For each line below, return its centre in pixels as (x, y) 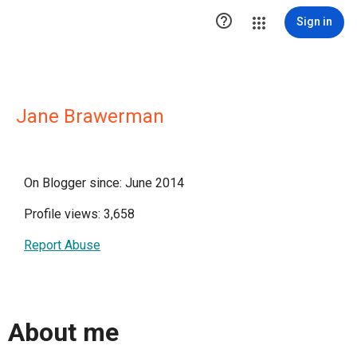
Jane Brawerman (90, 116)
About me (63, 333)
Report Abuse (62, 245)
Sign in (314, 22)
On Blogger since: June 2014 (104, 183)
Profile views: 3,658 (79, 214)
